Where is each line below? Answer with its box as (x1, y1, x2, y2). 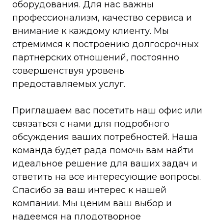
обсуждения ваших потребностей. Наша (12, 132, 198, 143)
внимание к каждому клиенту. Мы (12, 26, 169, 37)
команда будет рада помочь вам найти (12, 145, 193, 156)
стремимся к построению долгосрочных (12, 39, 198, 50)
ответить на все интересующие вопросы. (12, 171, 201, 183)
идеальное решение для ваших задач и (12, 158, 197, 169)
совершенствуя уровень (12, 65, 124, 77)
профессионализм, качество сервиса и (12, 12, 192, 24)
